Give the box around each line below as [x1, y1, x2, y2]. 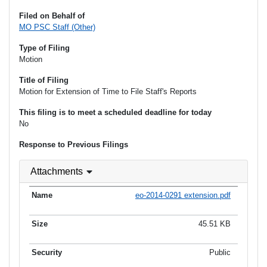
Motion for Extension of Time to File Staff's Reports [19, 87, 197, 97]
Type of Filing [19, 44, 70, 53]
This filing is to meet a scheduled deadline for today [19, 108, 212, 117]
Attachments [30, 166, 83, 177]
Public [209, 247, 231, 257]
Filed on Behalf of [19, 11, 85, 21]
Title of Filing [19, 76, 69, 85]
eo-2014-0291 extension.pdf [135, 190, 231, 200]
